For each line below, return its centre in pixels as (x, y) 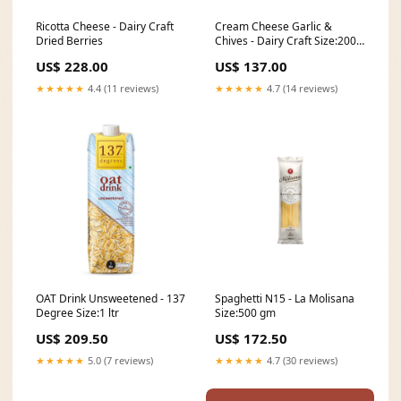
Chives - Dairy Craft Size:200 (286, 41)
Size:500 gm (245, 313)
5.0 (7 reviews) (119, 360)
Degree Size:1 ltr (77, 313)
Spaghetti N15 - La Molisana (285, 299)
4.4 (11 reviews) (122, 88)
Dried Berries (69, 41)
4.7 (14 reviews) (301, 88)
